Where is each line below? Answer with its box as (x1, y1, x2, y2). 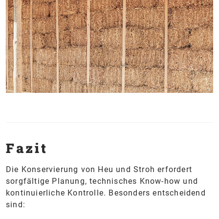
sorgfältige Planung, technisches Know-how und (6, 176, 198, 186)
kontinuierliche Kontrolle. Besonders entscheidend (6, 188, 206, 197)
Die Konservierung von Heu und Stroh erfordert (6, 164, 193, 174)
